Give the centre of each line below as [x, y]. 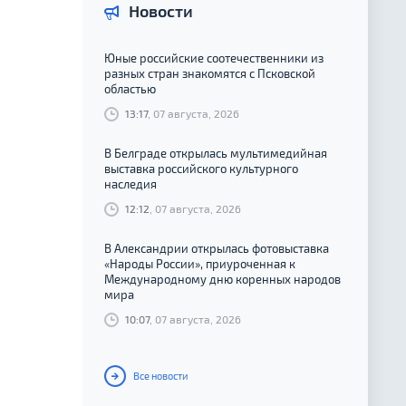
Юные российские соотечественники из [214, 58]
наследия [130, 184]
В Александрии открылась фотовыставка [217, 249]
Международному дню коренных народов [222, 280]
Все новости [159, 376]
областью [130, 89]
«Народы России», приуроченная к [200, 264]
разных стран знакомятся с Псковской [210, 73]
